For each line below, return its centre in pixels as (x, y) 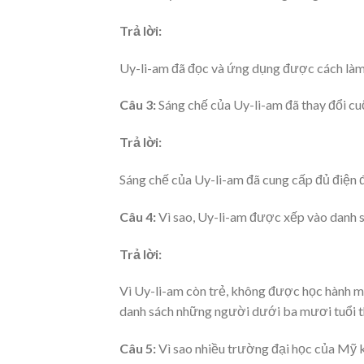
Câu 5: (139, 349)
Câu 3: (139, 105)
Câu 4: (139, 216)
